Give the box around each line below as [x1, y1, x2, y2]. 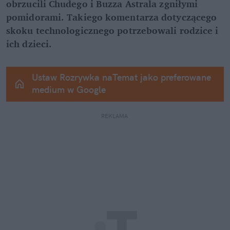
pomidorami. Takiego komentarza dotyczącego [6, 9, 217, 25]
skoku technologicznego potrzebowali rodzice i [6, 23, 219, 39]
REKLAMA [101, 112, 129, 120]
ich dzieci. [6, 36, 52, 52]
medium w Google [32, 84, 106, 96]
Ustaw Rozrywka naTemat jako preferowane [32, 71, 211, 84]
